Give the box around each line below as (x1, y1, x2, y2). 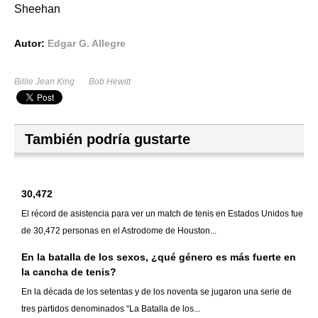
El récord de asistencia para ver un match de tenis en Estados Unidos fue (21, 209, 303, 219)
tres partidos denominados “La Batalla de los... (21, 304, 200, 314)
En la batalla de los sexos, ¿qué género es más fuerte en (21, 251, 296, 263)
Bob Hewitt (89, 77, 131, 87)
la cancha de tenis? (21, 266, 116, 278)
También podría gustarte (25, 131, 190, 148)
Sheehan (14, 3, 60, 16)
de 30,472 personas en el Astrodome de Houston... (21, 226, 216, 236)
